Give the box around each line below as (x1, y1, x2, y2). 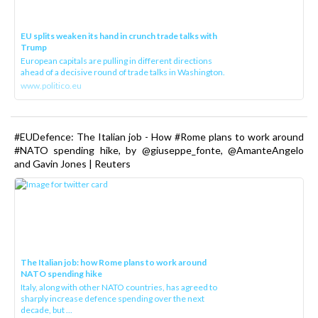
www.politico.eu (21, 80, 82, 92)
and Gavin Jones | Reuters (14, 158, 133, 170)
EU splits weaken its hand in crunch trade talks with (21, 31, 218, 42)
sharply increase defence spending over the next (21, 293, 205, 305)
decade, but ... (21, 305, 73, 316)
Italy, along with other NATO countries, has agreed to (21, 282, 218, 293)
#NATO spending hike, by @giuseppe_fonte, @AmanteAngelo (14, 144, 304, 157)
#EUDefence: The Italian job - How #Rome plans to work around (14, 131, 304, 143)
